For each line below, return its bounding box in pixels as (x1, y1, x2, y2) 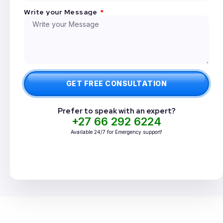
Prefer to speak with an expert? (57, 106, 176, 116)
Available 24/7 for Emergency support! (71, 129, 162, 135)
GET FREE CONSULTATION (66, 79, 167, 88)
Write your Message (24, 7, 99, 17)
